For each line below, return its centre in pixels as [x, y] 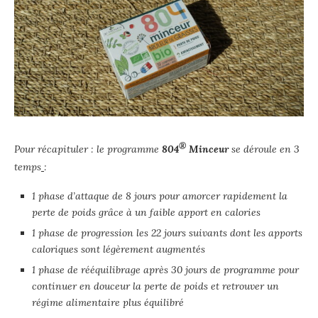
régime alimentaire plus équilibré [108, 302]
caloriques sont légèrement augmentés [119, 249]
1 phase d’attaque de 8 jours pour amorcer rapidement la [160, 196]
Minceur [207, 149]
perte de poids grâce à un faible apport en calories [146, 212]
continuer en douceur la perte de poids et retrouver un [155, 286]
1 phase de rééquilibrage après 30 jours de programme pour [165, 269]
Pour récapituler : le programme [88, 149]
